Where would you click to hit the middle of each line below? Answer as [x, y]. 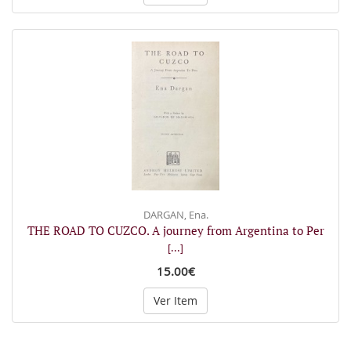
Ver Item [175, 300]
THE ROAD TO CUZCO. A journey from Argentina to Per [175, 230]
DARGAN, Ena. [175, 215]
